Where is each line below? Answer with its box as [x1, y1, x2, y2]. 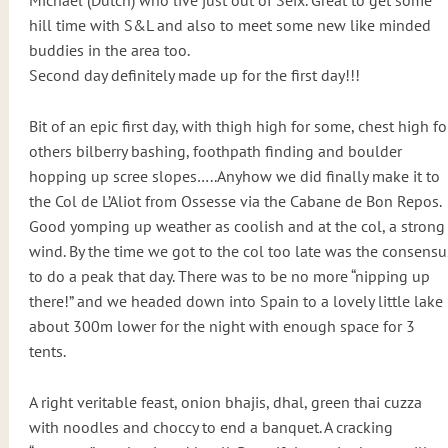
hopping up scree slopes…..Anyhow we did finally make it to [28, 166, 440, 187]
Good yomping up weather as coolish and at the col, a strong [28, 216, 445, 237]
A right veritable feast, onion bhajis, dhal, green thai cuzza [28, 392, 422, 413]
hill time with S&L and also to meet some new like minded [28, 15, 431, 36]
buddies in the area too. [28, 40, 190, 61]
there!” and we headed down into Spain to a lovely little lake [28, 291, 443, 312]
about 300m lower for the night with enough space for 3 [28, 316, 415, 337]
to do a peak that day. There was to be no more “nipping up [28, 266, 430, 287]
